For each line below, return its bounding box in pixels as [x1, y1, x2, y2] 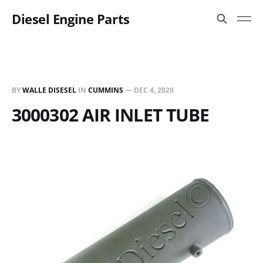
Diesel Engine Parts [12, 10, 130, 28]
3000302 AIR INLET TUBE [12, 103, 210, 127]
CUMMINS [88, 85, 123, 95]
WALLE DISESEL [22, 85, 76, 95]
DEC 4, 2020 [134, 85, 174, 95]
